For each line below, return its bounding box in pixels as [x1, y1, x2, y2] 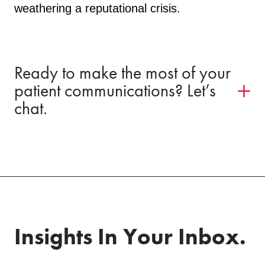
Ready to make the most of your [14, 61, 231, 84]
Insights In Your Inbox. [14, 222, 246, 251]
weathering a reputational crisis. [14, 1, 180, 15]
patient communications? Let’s [14, 79, 216, 102]
